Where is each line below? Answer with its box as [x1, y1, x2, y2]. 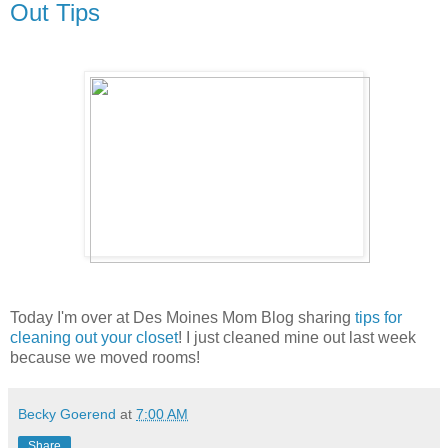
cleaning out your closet [10, 328, 178, 346]
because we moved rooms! [10, 348, 200, 366]
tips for [355, 308, 402, 326]
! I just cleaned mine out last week [178, 328, 416, 346]
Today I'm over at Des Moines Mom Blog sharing [10, 308, 355, 326]
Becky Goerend [18, 405, 116, 422]
